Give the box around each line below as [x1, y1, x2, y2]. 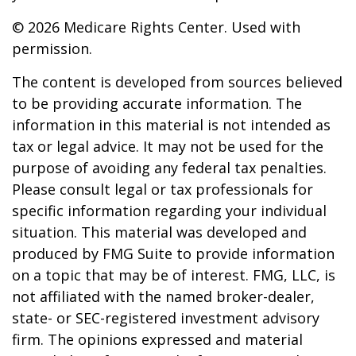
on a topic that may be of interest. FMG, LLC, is [12, 265, 335, 284]
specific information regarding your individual [12, 201, 327, 220]
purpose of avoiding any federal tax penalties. [12, 158, 327, 177]
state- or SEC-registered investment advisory [12, 308, 319, 327]
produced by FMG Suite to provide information [12, 244, 335, 263]
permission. [12, 39, 92, 58]
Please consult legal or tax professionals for [12, 180, 313, 199]
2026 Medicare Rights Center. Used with [28, 17, 300, 37]
